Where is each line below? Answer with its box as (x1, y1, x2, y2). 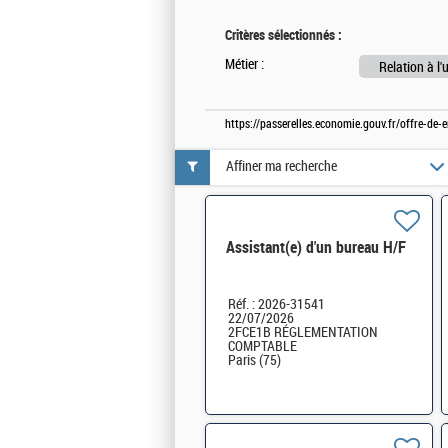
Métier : (225, 55, 264, 73)
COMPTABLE (228, 337, 297, 355)
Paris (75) (228, 351, 281, 369)
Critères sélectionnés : (225, 26, 342, 43)
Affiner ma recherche (226, 158, 337, 176)
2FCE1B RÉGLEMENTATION (228, 323, 378, 341)
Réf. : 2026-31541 (228, 295, 325, 313)
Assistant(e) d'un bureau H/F (226, 237, 406, 257)
